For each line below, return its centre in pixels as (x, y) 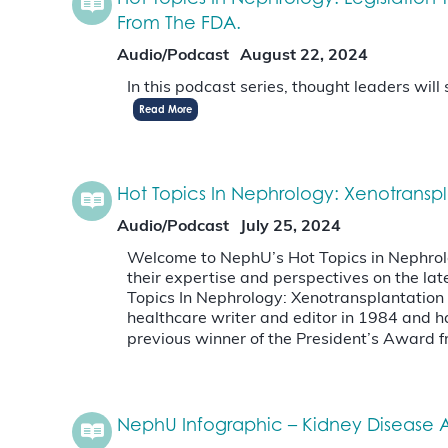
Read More (165, 109)
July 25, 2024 (290, 227)
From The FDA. (179, 22)
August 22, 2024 (304, 56)
